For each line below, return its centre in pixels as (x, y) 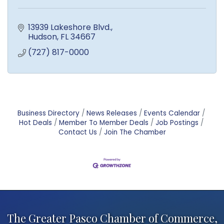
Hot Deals (35, 122)
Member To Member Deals (103, 122)
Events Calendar (172, 113)
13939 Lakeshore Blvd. (69, 27)
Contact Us (77, 132)
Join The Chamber (135, 132)
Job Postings (177, 122)
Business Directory (48, 113)
